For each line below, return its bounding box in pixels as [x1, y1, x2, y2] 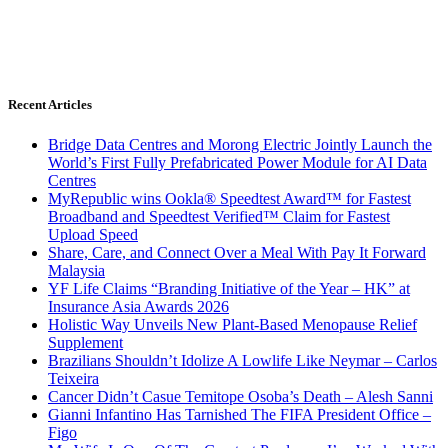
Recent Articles [8, 97, 92, 113]
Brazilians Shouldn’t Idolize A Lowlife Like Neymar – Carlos [48, 351, 437, 369]
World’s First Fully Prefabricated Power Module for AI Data [48, 153, 427, 171]
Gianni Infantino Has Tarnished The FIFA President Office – [48, 405, 431, 423]
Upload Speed [48, 225, 138, 243]
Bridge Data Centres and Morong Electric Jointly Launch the [48, 135, 432, 153]
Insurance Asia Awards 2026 [48, 297, 229, 315]
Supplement [48, 333, 123, 351]
